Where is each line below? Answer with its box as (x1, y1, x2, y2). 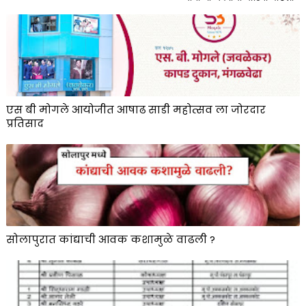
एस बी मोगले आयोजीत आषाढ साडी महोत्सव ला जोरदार (5, 102, 266, 117)
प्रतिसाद (5, 116, 44, 131)
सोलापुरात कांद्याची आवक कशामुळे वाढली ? (5, 232, 215, 247)
